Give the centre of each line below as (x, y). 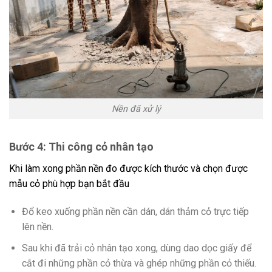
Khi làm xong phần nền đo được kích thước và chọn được (128, 169)
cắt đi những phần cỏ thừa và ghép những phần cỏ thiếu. (139, 263)
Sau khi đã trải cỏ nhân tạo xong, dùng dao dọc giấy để (136, 248)
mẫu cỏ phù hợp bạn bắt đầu (69, 184)
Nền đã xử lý (136, 109)
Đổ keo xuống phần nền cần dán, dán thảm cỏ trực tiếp (135, 212)
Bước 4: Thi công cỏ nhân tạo (81, 147)
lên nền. (37, 227)
